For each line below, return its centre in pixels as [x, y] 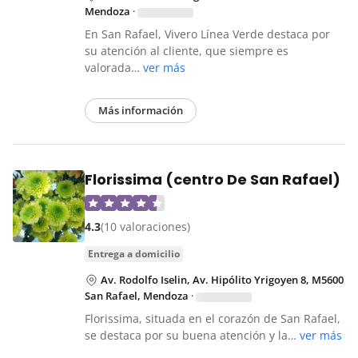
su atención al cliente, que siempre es [187, 51]
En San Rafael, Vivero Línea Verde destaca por [207, 34]
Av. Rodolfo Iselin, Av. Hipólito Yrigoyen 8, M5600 [222, 280]
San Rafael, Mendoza [137, 296]
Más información [141, 111]
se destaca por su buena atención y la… [192, 336]
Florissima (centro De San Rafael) [213, 180]
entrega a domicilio [137, 254]
